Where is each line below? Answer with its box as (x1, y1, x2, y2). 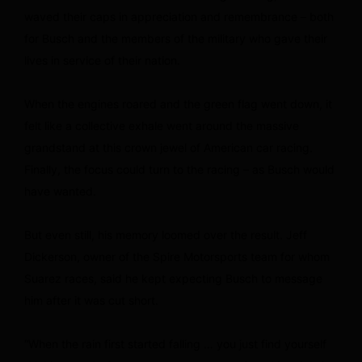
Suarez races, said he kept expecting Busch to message (24, 271, 322, 285)
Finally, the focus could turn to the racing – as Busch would (24, 162, 335, 176)
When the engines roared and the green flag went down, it (24, 96, 332, 111)
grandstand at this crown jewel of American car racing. (24, 140, 313, 154)
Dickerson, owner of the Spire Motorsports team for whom (24, 249, 330, 263)
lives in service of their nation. (24, 53, 180, 67)
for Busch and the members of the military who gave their (24, 31, 327, 45)
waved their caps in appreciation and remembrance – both (24, 9, 334, 23)
